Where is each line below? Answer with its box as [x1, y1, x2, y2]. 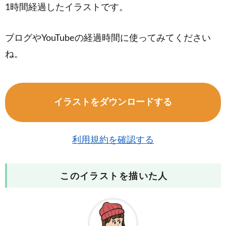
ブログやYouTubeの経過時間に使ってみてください [5, 33, 211, 43]
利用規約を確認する [72, 135, 154, 145]
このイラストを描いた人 [60, 172, 168, 181]
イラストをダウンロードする [54, 97, 172, 107]
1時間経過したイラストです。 [5, 3, 128, 12]
